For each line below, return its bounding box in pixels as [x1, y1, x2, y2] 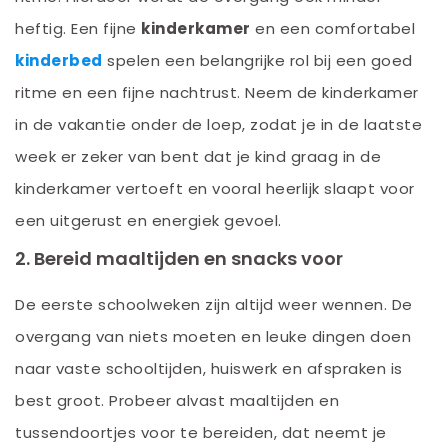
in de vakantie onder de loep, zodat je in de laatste [15, 113, 422, 135]
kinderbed [15, 49, 103, 71]
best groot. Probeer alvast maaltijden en [15, 390, 339, 412]
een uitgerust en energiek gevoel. [15, 209, 282, 231]
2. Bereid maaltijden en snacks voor [15, 246, 343, 272]
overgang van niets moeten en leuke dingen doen [15, 326, 411, 348]
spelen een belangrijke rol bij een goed [102, 49, 413, 71]
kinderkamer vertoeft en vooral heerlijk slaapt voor [15, 177, 415, 199]
